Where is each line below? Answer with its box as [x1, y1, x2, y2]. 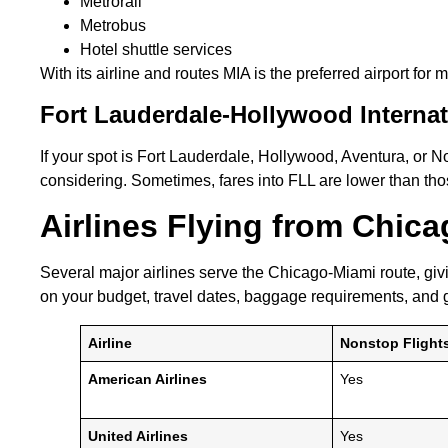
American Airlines [88, 371, 208, 388]
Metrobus [80, 17, 150, 35]
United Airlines [88, 428, 189, 445]
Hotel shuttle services [80, 41, 236, 59]
